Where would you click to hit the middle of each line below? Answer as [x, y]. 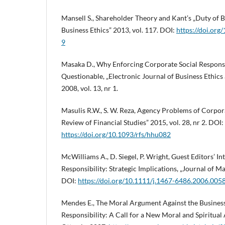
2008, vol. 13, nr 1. [90, 88]
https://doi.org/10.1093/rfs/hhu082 [116, 135]
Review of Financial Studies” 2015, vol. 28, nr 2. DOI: [142, 123]
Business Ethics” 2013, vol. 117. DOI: [119, 30]
